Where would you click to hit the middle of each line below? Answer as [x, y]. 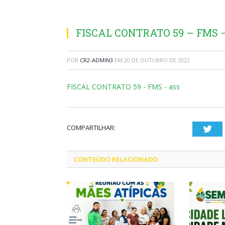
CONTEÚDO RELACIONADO [116, 159]
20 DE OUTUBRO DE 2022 [157, 60]
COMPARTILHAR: [91, 128]
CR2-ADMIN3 [96, 60]
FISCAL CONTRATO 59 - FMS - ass [123, 87]
